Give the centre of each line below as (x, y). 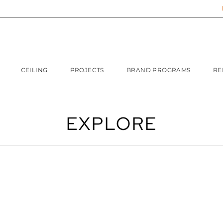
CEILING (34, 70)
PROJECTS (87, 70)
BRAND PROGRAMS (158, 70)
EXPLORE (111, 123)
